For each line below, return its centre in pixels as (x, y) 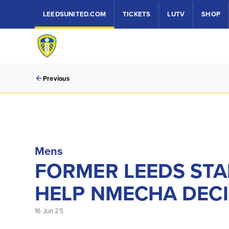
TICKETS (137, 14)
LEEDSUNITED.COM (74, 14)
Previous (56, 78)
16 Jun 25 (49, 211)
